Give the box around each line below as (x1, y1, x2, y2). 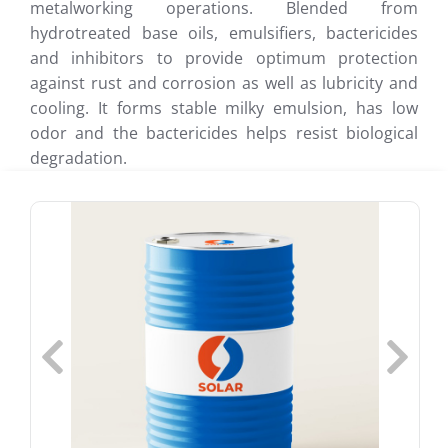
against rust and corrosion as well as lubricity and (30, 72, 418, 94)
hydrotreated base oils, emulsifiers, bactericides (30, 22, 418, 44)
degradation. (30, 147, 127, 169)
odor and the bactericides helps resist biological (30, 122, 418, 144)
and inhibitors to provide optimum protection (30, 47, 418, 69)
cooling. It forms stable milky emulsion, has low (30, 97, 418, 119)
